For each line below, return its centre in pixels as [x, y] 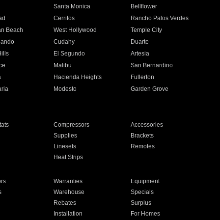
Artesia [140, 54]
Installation [68, 214]
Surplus [141, 203]
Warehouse [69, 192]
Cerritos [64, 18]
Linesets [65, 146]
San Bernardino [152, 65]
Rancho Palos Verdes [160, 18]
